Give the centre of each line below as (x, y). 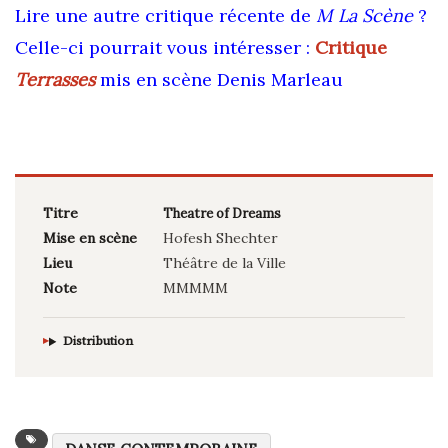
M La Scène (364, 16)
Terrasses (55, 80)
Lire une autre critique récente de (165, 16)
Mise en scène (90, 238)
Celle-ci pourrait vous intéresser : (162, 48)
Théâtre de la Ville (226, 263)
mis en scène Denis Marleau (221, 80)
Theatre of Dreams (222, 214)
